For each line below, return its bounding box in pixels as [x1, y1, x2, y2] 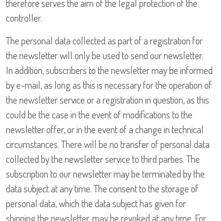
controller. [6, 11, 42, 25]
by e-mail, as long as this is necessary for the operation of [6, 78, 212, 92]
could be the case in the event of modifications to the [6, 108, 192, 121]
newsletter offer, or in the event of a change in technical [6, 123, 204, 136]
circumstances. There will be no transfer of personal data [6, 138, 210, 151]
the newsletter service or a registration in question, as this [6, 93, 209, 107]
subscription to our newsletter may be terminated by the [6, 167, 205, 181]
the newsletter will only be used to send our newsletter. [6, 49, 203, 62]
